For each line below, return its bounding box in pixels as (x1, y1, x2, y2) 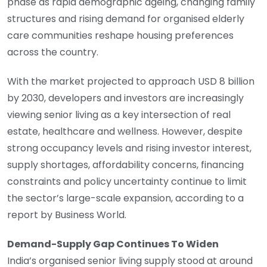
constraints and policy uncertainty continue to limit (7, 175, 247, 189)
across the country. (7, 45, 98, 60)
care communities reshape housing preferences (7, 29, 234, 43)
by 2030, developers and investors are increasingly (7, 91, 244, 105)
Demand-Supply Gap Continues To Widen (7, 237, 219, 251)
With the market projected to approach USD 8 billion (7, 74, 254, 89)
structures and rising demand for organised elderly (7, 12, 244, 26)
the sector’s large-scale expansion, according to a (7, 191, 244, 206)
